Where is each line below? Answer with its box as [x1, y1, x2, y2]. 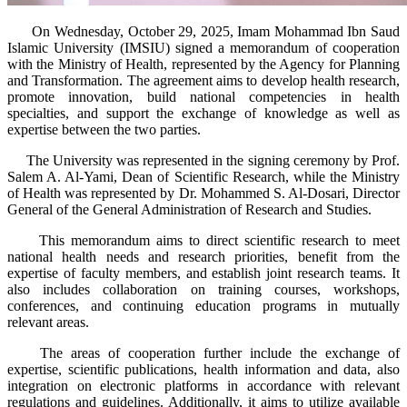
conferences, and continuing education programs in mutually [7, 297, 400, 313]
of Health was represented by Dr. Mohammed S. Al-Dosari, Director [7, 184, 400, 201]
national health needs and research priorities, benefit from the [7, 248, 400, 264]
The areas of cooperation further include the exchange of [7, 344, 400, 361]
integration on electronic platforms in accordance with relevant [7, 377, 400, 393]
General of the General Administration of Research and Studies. [7, 201, 372, 217]
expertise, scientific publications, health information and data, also [7, 361, 400, 377]
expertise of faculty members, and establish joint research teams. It [7, 264, 400, 281]
